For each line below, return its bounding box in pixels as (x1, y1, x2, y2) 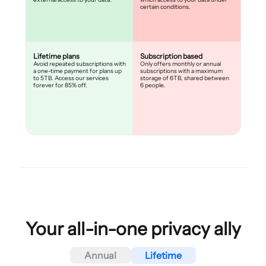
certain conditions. (140, 2, 191, 11)
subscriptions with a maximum (140, 66, 223, 75)
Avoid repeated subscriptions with (33, 59, 126, 68)
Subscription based (140, 51, 202, 61)
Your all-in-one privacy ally (25, 217, 241, 240)
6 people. (140, 81, 166, 89)
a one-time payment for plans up (33, 66, 122, 75)
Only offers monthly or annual (140, 59, 221, 68)
